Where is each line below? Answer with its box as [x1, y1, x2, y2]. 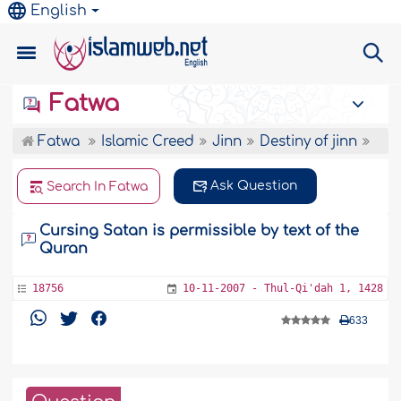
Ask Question [210, 179, 298, 192]
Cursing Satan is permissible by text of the [39, 223, 360, 239]
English [30, 3, 88, 19]
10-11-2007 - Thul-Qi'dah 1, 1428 [182, 282, 383, 294]
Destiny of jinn [260, 134, 358, 149]
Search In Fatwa [47, 180, 149, 193]
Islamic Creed [101, 134, 195, 149]
